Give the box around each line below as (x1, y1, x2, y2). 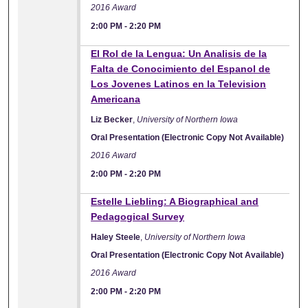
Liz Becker (91, 114, 133, 124)
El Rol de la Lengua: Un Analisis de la (91, 47, 267, 59)
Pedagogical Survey (91, 210, 185, 222)
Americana (91, 93, 141, 104)
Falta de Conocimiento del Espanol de (91, 63, 271, 74)
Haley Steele (91, 232, 141, 242)
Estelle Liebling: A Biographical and (91, 195, 259, 207)
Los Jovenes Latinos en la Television (91, 78, 267, 89)
